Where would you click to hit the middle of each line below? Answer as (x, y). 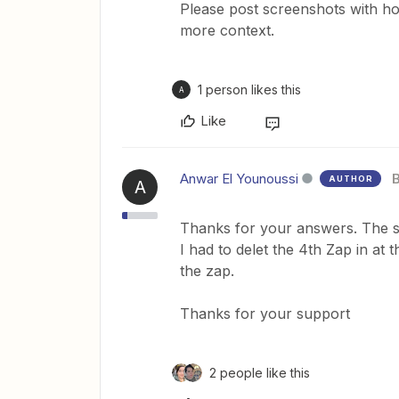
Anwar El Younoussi (239, 179)
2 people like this (260, 373)
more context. (227, 31)
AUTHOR (351, 179)
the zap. (207, 271)
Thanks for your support (267, 314)
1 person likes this (249, 90)
